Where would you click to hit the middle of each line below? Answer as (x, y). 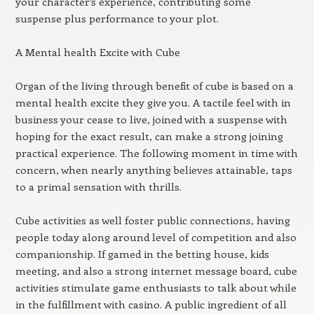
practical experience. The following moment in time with (156, 153)
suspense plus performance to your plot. (117, 18)
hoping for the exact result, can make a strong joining (149, 136)
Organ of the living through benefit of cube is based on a (154, 86)
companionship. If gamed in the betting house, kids (142, 254)
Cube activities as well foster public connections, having (152, 220)
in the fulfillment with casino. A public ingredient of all (151, 304)
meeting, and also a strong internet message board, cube (156, 271)
